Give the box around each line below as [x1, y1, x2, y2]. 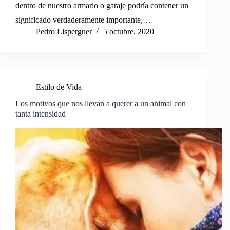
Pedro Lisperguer [36, 27, 92, 36]
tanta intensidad [15, 109, 66, 118]
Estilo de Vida [36, 82, 82, 91]
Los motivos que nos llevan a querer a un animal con [15, 99, 186, 108]
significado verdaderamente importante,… [15, 15, 151, 24]
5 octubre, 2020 [103, 27, 154, 36]
